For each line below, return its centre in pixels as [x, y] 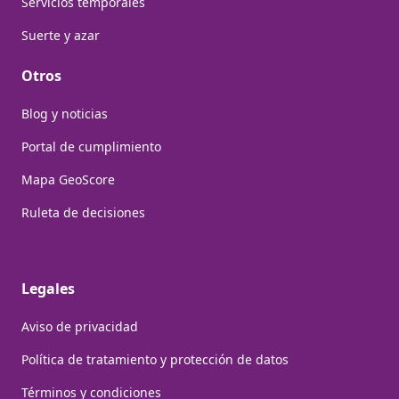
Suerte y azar [61, 35]
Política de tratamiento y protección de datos [155, 359]
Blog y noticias [65, 113]
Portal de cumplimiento [91, 146]
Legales [48, 288]
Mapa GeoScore [68, 179]
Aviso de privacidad [80, 326]
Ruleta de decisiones [83, 212]
